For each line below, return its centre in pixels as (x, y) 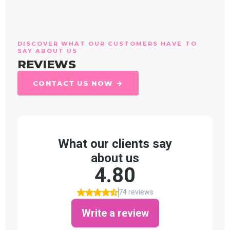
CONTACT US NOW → (78, 83)
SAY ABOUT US (48, 51)
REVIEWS (47, 64)
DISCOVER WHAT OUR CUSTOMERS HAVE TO (107, 44)
